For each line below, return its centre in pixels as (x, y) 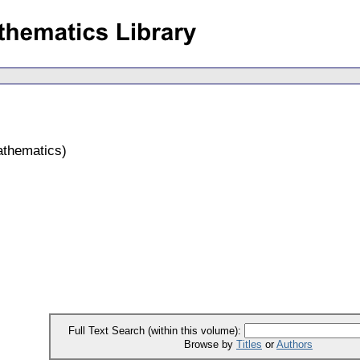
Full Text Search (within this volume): (156, 330)
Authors (295, 344)
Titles (249, 344)
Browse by (210, 344)
